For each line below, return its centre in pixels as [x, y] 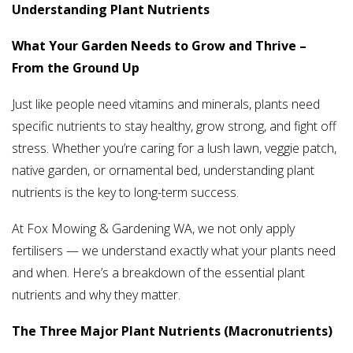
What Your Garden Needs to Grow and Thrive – [159, 46]
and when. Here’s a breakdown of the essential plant [158, 273]
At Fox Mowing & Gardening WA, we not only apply [153, 229]
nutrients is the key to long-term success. [125, 193]
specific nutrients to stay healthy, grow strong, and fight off [174, 126]
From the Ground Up [76, 68]
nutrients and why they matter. [96, 295]
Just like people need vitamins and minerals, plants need [166, 104]
